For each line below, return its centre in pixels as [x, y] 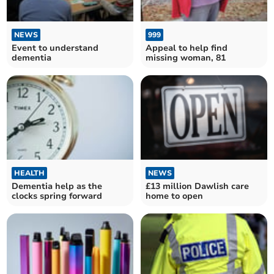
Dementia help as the [57, 187]
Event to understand [55, 48]
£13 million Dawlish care [197, 187]
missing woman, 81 [186, 57]
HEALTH [30, 173]
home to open [174, 196]
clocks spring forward [57, 196]
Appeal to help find [187, 48]
